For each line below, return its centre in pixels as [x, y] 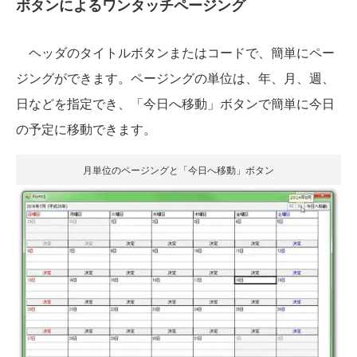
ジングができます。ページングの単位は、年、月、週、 [175, 77]
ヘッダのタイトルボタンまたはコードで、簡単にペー [175, 52]
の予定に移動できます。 [86, 128]
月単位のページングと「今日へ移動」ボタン [178, 169]
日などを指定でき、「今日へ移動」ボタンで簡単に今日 [175, 103]
